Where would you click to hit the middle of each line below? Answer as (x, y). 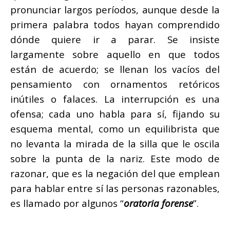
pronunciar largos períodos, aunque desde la (115, 10)
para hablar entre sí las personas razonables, (115, 188)
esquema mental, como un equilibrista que (115, 129)
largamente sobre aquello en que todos (115, 54)
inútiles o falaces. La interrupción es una (115, 99)
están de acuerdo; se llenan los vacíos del (115, 69)
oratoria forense (158, 203)
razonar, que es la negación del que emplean (115, 174)
